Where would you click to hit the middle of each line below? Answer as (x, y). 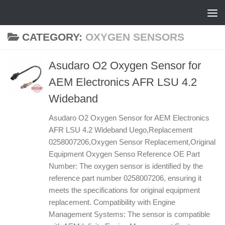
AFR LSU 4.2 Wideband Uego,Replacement (121, 130)
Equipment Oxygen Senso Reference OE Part (124, 154)
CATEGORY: (53, 37)
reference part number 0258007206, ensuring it (125, 178)
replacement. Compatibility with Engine (112, 202)
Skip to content (40, 14)
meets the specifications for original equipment (124, 190)
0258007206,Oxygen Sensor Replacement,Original (132, 142)
